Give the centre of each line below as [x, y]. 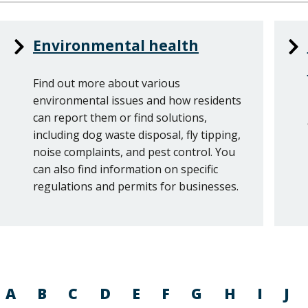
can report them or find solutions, [120, 117]
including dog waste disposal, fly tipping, [137, 134]
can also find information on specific [125, 169]
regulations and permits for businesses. [136, 186]
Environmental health [116, 45]
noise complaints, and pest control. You [134, 152]
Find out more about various [107, 83]
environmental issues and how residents [137, 100]
